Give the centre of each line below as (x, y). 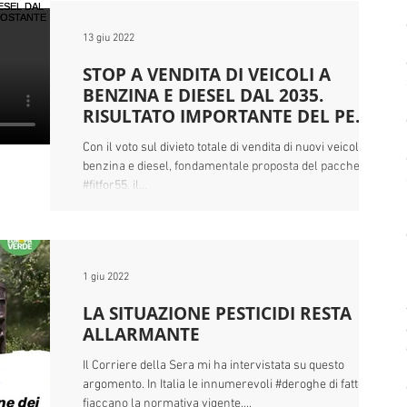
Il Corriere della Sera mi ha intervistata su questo (213, 366)
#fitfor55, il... (115, 186)
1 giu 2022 (106, 277)
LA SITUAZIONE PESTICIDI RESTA (217, 313)
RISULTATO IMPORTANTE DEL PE (219, 116)
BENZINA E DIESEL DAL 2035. (203, 95)
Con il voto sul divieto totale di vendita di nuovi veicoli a (227, 148)
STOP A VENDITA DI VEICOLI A (207, 74)
